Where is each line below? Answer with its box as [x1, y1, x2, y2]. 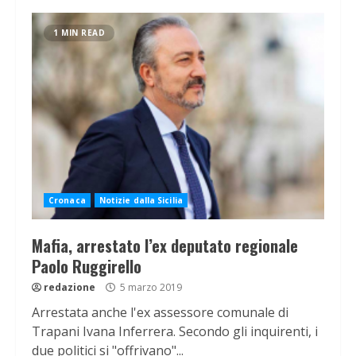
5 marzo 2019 [118, 281, 182, 295]
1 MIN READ [53, 27, 105, 39]
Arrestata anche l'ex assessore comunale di [32, 304, 288, 322]
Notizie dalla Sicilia [99, 195, 183, 207]
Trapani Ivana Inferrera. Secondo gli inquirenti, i [32, 323, 318, 341]
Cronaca [48, 195, 86, 207]
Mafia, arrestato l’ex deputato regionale [32, 234, 298, 258]
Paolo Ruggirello [32, 254, 141, 279]
